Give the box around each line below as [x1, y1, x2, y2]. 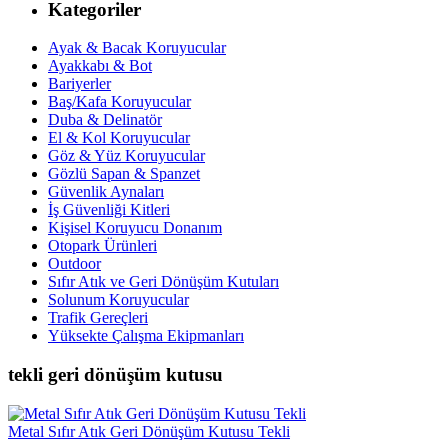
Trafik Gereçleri [48, 309, 148, 327]
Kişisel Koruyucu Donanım [48, 219, 222, 237]
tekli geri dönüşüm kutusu [8, 364, 223, 386]
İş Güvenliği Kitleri [48, 201, 170, 219]
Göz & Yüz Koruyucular [48, 147, 205, 165]
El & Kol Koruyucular [48, 129, 190, 147]
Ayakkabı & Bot [48, 57, 152, 75]
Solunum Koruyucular [48, 291, 189, 309]
